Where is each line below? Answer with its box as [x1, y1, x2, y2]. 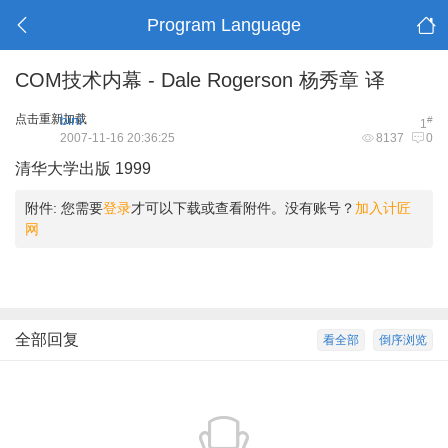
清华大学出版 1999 [15, 160, 151, 177]
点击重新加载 [15, 112, 87, 126]
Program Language [146, 15, 301, 35]
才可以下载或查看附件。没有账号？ [131, 200, 355, 216]
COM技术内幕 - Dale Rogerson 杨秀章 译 [15, 69, 385, 91]
